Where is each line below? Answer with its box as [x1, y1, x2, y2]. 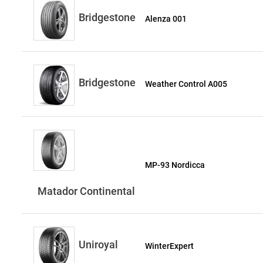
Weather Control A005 [145, 79, 228, 89]
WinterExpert [145, 241, 194, 251]
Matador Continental [38, 185, 135, 197]
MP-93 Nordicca [145, 160, 205, 170]
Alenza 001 [145, 14, 187, 23]
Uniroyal [79, 238, 118, 251]
